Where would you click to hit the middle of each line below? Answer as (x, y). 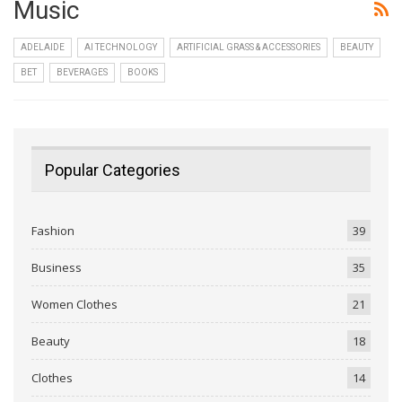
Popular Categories (113, 170)
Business (57, 268)
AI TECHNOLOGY (121, 47)
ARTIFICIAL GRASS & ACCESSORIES (249, 47)
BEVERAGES (82, 72)
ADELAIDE (43, 47)
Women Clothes (74, 305)
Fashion (53, 231)
